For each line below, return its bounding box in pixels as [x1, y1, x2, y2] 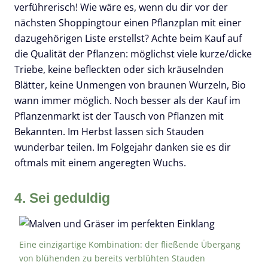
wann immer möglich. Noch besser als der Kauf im [14, 93, 240, 107]
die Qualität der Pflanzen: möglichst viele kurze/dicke [14, 47, 252, 60]
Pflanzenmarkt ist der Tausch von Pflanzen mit [14, 109, 224, 123]
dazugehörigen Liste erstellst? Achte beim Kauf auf [14, 31, 242, 45]
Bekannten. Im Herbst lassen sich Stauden [14, 124, 204, 138]
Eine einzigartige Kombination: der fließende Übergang [19, 239, 240, 251]
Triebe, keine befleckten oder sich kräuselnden [14, 62, 224, 76]
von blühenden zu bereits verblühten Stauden [19, 252, 205, 264]
